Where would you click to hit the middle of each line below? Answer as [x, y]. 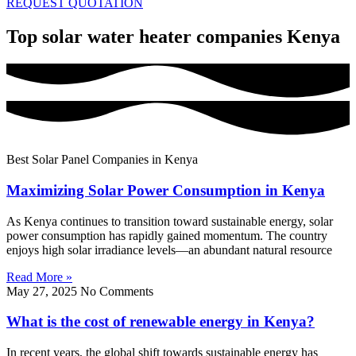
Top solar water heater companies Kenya [173, 36]
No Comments [117, 291]
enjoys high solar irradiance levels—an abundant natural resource [169, 250]
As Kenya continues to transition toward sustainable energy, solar [170, 221]
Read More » [39, 277]
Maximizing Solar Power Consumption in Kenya [166, 190]
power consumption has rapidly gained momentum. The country [167, 235]
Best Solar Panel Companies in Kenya [102, 160]
